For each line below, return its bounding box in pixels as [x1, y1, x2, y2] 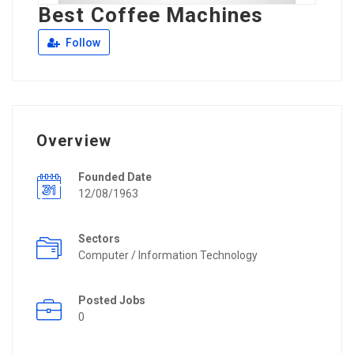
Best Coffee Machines [38, 3, 263, 28]
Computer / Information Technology [78, 249, 258, 262]
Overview [36, 131, 111, 151]
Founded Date [78, 171, 152, 184]
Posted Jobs [78, 294, 145, 307]
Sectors [78, 232, 120, 246]
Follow [63, 36, 100, 50]
